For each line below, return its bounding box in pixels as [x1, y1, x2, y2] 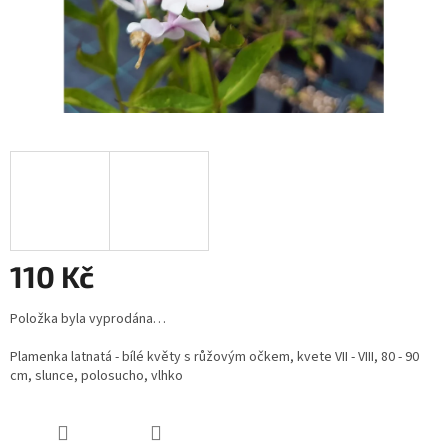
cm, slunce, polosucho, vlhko [10, 366, 183, 387]
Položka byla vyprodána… [10, 309, 166, 330]
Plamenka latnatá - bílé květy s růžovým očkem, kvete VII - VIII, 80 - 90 [10, 347, 419, 368]
